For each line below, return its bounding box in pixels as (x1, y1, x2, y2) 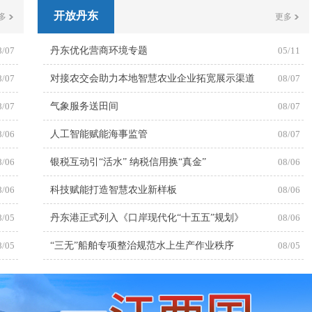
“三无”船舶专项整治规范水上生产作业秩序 (50, 240, 234, 251)
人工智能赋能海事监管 (50, 128, 148, 139)
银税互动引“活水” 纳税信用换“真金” (50, 156, 206, 167)
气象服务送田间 (50, 100, 118, 111)
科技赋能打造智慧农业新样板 (50, 184, 177, 195)
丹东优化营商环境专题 (50, 45, 148, 56)
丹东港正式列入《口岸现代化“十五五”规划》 (50, 212, 244, 223)
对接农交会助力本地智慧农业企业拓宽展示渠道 (50, 72, 255, 84)
